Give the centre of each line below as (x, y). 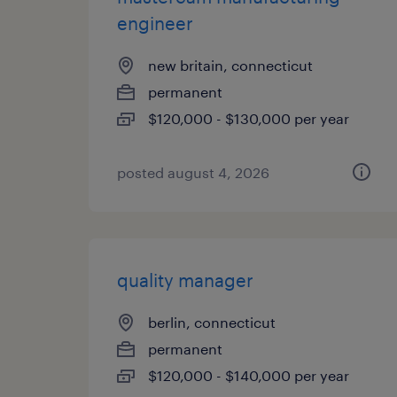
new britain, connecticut (230, 65)
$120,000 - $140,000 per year (249, 375)
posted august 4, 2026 (193, 172)
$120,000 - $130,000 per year (249, 118)
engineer (155, 23)
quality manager (185, 280)
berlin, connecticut (212, 322)
